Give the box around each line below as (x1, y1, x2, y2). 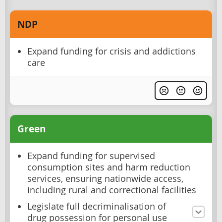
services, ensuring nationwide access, (27, 172, 183, 184)
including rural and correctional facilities (27, 184, 196, 196)
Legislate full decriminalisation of (27, 200, 166, 212)
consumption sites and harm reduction (27, 161, 190, 173)
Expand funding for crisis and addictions (27, 45, 196, 57)
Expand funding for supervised (27, 150, 155, 162)
